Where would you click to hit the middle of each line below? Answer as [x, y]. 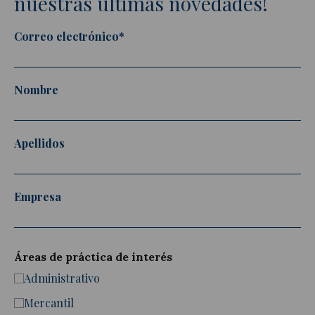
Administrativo [62, 278]
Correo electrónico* [69, 36]
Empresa [38, 196]
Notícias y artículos [136, 109]
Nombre [36, 89]
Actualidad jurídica [136, 78]
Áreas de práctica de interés [93, 256]
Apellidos [39, 143]
